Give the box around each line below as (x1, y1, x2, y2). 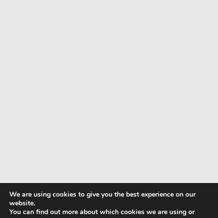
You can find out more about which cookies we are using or (9, 207, 195, 217)
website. (9, 199, 35, 208)
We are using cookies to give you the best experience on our (9, 190, 196, 199)
